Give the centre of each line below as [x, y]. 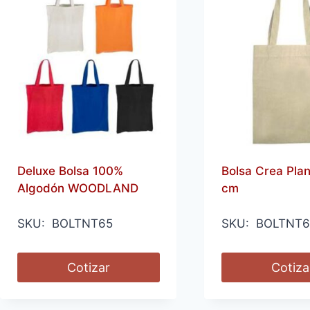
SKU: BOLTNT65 [65, 223]
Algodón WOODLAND [77, 188]
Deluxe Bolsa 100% [70, 171]
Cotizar [88, 267]
